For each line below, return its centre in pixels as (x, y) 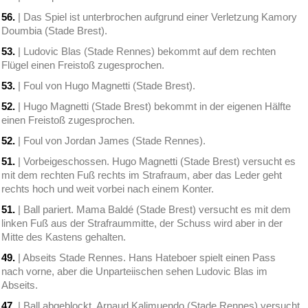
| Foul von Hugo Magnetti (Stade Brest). (106, 86)
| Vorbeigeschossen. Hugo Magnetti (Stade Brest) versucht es (156, 162)
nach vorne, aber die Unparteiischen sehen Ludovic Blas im (135, 272)
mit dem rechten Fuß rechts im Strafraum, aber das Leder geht (142, 175)
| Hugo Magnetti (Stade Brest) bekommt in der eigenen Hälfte (153, 107)
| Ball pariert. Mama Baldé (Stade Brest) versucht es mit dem (153, 210)
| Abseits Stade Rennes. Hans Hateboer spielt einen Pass (146, 258)
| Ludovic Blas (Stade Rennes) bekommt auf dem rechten (146, 52)
